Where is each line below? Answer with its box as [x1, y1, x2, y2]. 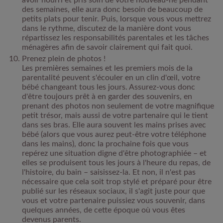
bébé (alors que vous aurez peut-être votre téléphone [22, 130, 206, 138]
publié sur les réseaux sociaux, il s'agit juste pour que [22, 187, 205, 195]
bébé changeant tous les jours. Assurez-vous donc [22, 83, 195, 91]
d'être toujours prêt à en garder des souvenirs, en [22, 92, 192, 101]
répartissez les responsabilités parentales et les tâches [22, 33, 209, 42]
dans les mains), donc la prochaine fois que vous [22, 139, 189, 148]
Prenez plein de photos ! [22, 54, 106, 63]
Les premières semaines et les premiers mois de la [22, 64, 193, 72]
